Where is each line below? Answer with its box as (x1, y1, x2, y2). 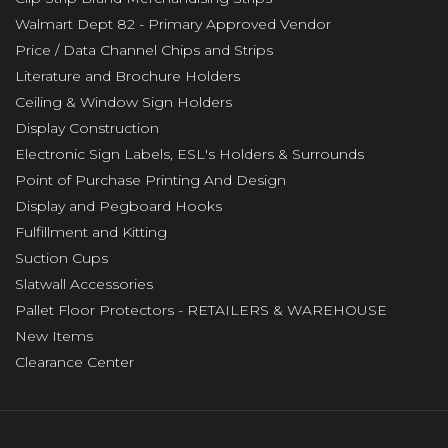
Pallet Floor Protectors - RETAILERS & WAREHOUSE (15, 301, 387, 320)
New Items (15, 327, 93, 346)
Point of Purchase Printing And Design (15, 171, 286, 190)
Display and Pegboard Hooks (15, 197, 222, 216)
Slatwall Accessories (15, 275, 153, 294)
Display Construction (15, 119, 159, 138)
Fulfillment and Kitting (15, 223, 167, 242)
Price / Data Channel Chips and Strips (15, 41, 273, 60)
